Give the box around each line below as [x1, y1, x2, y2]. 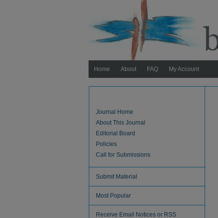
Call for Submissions [96, 151, 150, 158]
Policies [96, 141, 117, 147]
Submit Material [96, 173, 137, 180]
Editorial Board [96, 130, 135, 137]
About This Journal [96, 119, 145, 126]
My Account [169, 66, 199, 73]
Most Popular [96, 192, 131, 199]
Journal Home [96, 109, 133, 115]
